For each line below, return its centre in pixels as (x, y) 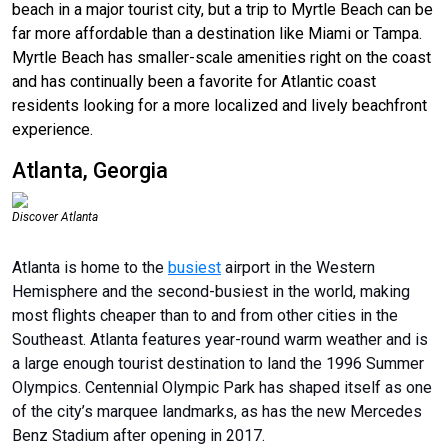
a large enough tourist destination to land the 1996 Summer (218, 363)
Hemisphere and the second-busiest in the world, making (211, 291)
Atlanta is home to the (90, 267)
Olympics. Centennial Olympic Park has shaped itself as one (222, 387)
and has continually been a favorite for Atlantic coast (194, 81)
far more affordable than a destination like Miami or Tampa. (217, 33)
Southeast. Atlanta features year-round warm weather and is (220, 339)
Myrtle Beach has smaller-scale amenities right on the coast (221, 57)
